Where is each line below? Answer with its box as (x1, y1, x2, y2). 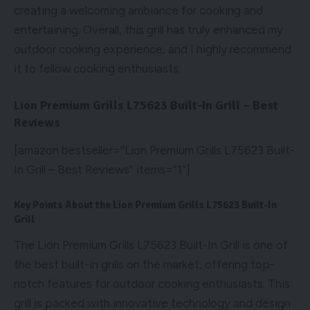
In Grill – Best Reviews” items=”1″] (14, 162, 190, 176)
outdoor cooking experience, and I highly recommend (14, 42, 291, 56)
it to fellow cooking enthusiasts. (14, 61, 181, 75)
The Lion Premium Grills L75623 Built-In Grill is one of (14, 238, 288, 253)
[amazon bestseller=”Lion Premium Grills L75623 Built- (14, 143, 295, 157)
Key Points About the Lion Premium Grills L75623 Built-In (14, 198, 277, 211)
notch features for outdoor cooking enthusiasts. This (14, 277, 290, 291)
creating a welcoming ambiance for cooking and (14, 3, 263, 17)
